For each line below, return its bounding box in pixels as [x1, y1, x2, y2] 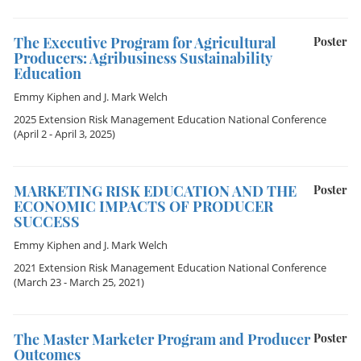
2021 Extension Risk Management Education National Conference [14, 260, 326, 275]
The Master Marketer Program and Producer [14, 330, 310, 349]
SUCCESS [14, 212, 80, 231]
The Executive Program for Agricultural [14, 33, 276, 52]
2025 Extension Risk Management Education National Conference [14, 112, 326, 127]
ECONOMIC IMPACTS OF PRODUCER [14, 197, 273, 216]
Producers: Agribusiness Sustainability [14, 48, 272, 68]
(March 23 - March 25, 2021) [14, 275, 144, 289]
